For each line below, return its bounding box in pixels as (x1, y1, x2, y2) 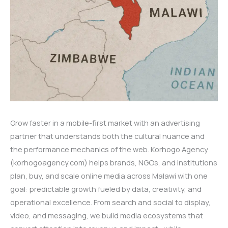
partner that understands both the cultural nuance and (10, 130, 205, 141)
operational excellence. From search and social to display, (10, 196, 211, 207)
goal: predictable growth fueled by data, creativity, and (10, 183, 202, 194)
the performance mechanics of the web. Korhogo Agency (10, 144, 208, 154)
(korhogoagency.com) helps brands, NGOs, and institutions (10, 157, 217, 167)
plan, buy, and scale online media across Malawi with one (10, 170, 208, 181)
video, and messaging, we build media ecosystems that (10, 210, 203, 220)
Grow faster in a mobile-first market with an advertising (10, 117, 200, 128)
